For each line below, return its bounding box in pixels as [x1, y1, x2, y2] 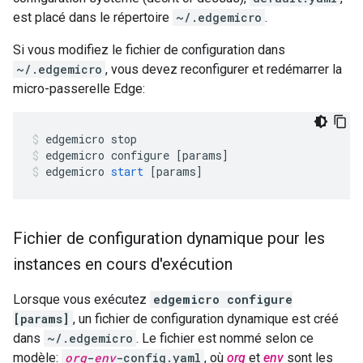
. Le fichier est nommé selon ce [136, 331, 314, 346]
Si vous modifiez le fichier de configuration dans [13, 42, 285, 58]
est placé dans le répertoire [13, 10, 173, 25]
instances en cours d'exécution [13, 254, 233, 274]
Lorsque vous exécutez [13, 292, 150, 307]
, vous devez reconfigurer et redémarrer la [105, 62, 342, 77]
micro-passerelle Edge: [13, 81, 145, 96]
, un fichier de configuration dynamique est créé [73, 311, 339, 327]
